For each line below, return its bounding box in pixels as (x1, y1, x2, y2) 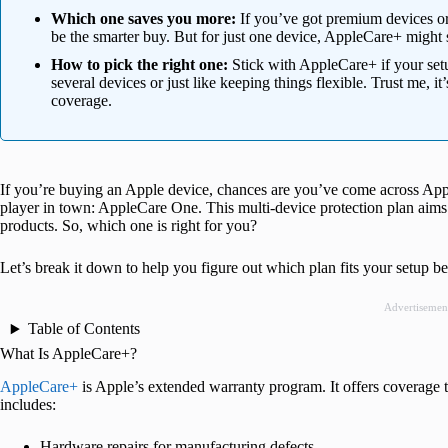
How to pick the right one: (51, 56, 228, 74)
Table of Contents (27, 320, 140, 338)
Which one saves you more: (51, 10, 236, 28)
